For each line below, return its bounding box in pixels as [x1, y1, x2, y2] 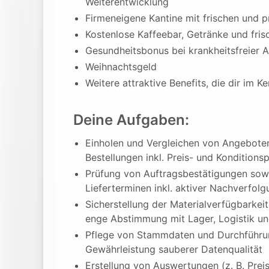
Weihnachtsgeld [85, 61, 157, 73]
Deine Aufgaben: [73, 111, 189, 128]
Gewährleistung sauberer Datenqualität [85, 243, 262, 255]
